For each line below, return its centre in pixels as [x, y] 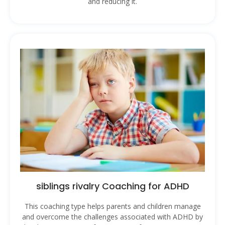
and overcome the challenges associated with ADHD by [113, 217]
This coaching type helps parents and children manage [113, 206]
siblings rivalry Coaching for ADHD [113, 186]
